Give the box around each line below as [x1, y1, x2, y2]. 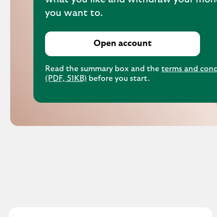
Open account [93, 39, 152, 48]
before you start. [87, 75, 150, 82]
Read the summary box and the [45, 65, 161, 73]
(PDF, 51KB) [45, 75, 87, 82]
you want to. [45, 8, 103, 18]
